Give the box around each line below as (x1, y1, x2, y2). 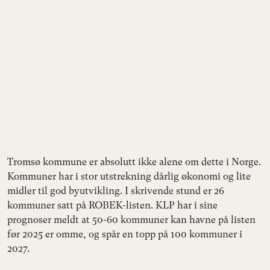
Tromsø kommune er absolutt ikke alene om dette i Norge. (7, 155, 261, 168)
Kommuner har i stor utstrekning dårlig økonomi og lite (7, 170, 251, 182)
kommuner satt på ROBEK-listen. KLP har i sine (7, 199, 218, 211)
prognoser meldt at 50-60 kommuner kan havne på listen (7, 213, 256, 225)
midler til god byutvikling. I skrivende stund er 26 (7, 184, 224, 196)
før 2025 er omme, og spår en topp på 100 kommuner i (7, 228, 242, 240)
